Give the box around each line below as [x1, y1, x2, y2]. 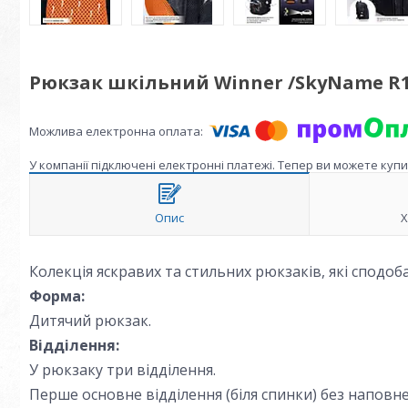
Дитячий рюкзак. [29, 311, 151, 331]
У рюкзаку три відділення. [29, 360, 216, 380]
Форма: [29, 286, 85, 306]
